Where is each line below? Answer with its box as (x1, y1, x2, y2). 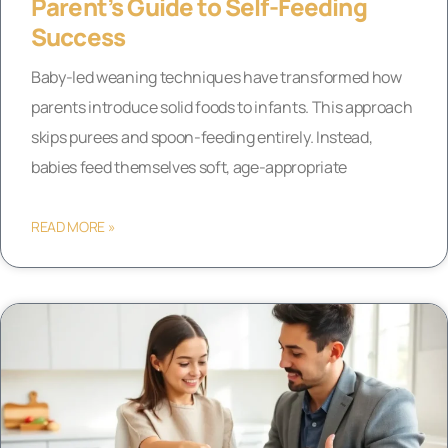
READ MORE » (31, 216, 116, 236)
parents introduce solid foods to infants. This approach (31, 95, 413, 118)
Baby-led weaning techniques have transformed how (31, 65, 402, 88)
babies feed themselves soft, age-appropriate (31, 155, 347, 178)
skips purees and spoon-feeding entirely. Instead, (31, 125, 373, 148)
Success (31, 19, 126, 53)
